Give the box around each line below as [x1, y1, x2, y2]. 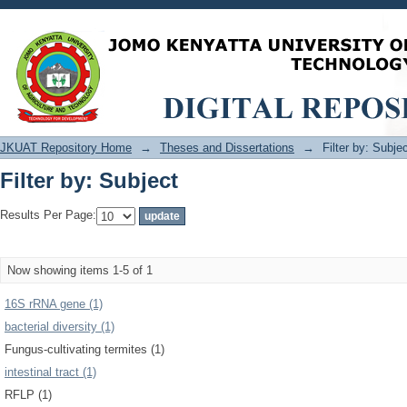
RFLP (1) [5, 388, 52, 402]
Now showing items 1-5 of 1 [7, 263, 153, 277]
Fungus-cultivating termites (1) [5, 342, 164, 356]
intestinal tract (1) [5, 365, 96, 379]
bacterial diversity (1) [5, 320, 114, 333]
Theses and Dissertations [160, 141, 294, 154]
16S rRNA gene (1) [5, 297, 103, 311]
